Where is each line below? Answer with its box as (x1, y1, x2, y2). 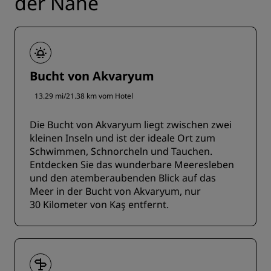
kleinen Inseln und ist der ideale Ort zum (30, 131, 215, 145)
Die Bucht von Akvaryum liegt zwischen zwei (30, 118, 232, 132)
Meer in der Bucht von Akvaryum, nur (30, 184, 201, 198)
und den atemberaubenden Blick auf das (30, 171, 216, 185)
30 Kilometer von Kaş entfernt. (30, 198, 169, 212)
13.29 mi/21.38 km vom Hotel (34, 91, 133, 102)
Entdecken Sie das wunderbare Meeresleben (30, 158, 234, 172)
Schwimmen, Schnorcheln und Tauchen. (30, 145, 212, 158)
